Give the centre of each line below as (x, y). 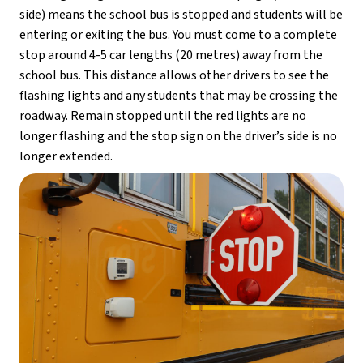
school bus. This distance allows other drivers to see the (174, 75)
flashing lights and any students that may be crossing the (179, 95)
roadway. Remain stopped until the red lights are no (163, 115)
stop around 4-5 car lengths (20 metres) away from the (171, 55)
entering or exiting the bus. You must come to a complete (178, 34)
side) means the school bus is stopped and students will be (181, 14)
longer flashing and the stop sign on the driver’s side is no (178, 136)
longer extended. (66, 156)
